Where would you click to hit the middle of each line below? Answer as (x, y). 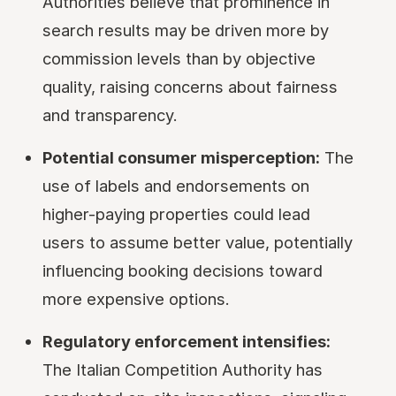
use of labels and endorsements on (176, 186)
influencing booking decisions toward (183, 270)
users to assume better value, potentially (198, 242)
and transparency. (110, 115)
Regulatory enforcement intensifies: (187, 341)
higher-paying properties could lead (176, 214)
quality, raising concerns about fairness (190, 87)
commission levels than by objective (179, 58)
